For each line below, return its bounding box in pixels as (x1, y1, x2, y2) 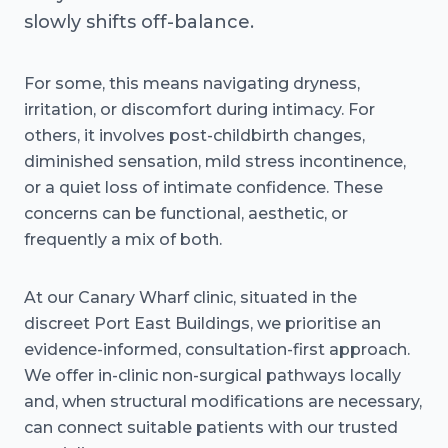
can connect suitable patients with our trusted (24, 418, 398, 437)
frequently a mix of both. (24, 230, 222, 249)
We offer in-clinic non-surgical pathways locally (24, 366, 401, 385)
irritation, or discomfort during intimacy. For (24, 100, 375, 119)
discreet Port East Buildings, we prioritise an (24, 314, 381, 333)
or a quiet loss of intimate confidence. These (24, 178, 383, 197)
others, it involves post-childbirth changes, (24, 126, 365, 145)
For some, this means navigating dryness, (24, 74, 360, 93)
